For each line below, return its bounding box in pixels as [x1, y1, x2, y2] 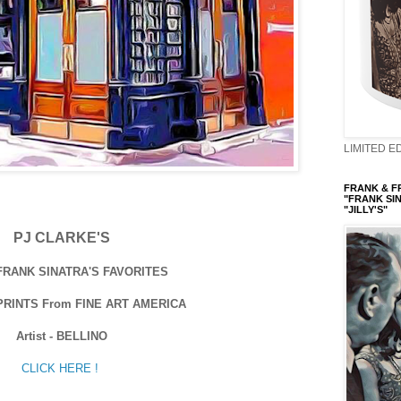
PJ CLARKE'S [13, 229, 110, 245]
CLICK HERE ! [21, 361, 98, 375]
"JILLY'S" [344, 204, 388, 215]
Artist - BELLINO [16, 328, 107, 343]
